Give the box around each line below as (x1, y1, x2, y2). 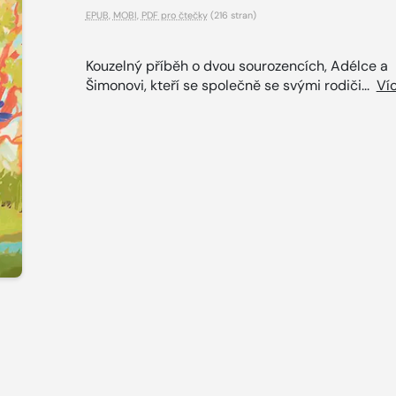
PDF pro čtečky (141, 8, 208, 21)
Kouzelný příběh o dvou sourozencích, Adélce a (85, 56, 388, 75)
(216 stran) (207, 8, 256, 21)
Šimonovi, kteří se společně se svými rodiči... (85, 75, 377, 95)
